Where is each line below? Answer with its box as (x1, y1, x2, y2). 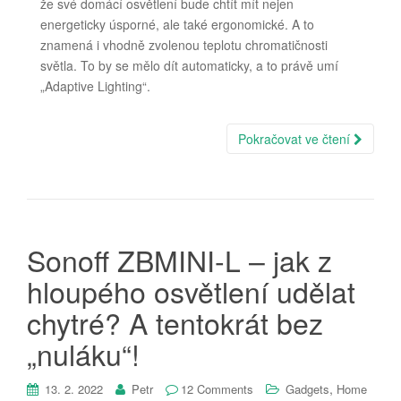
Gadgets (286, 380, 329, 398)
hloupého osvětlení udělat (27, 270, 355, 312)
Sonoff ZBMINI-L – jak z (27, 239, 332, 281)
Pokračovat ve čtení (238, 130, 354, 149)
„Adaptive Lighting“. (40, 77, 150, 96)
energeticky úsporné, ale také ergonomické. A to (40, 15, 314, 34)
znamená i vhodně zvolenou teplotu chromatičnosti (40, 36, 328, 55)
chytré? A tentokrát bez (27, 302, 323, 344)
